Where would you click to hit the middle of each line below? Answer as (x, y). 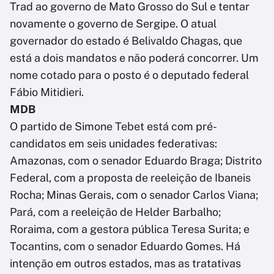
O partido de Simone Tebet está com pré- (113, 127)
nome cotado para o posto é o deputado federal (129, 75)
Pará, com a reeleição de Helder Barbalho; (115, 212)
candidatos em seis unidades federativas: (113, 144)
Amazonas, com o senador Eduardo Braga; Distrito (136, 161)
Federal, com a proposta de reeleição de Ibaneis (130, 178)
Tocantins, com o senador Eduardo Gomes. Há (125, 246)
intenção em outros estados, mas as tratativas (125, 264)
